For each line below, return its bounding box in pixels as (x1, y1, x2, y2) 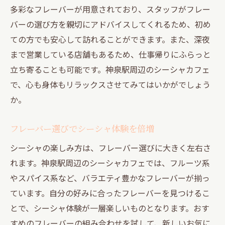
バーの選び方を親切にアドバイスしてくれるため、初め (10, 18, 211, 30)
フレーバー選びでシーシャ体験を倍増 (10, 122, 154, 134)
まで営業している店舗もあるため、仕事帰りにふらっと (10, 48, 211, 60)
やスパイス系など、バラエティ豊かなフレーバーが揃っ (10, 171, 210, 184)
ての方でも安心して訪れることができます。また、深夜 (10, 33, 210, 45)
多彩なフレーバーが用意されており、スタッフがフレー (10, 3, 210, 15)
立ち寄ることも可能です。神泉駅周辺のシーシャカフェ (10, 63, 210, 75)
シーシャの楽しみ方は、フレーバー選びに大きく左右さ (10, 141, 211, 154)
